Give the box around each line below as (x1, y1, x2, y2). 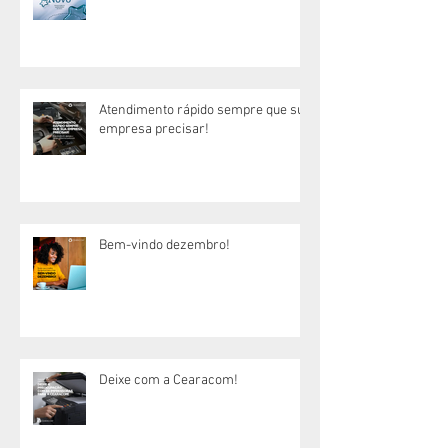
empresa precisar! (99, 120, 209, 138)
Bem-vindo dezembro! (99, 236, 230, 254)
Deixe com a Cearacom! (99, 371, 238, 389)
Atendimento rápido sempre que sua (99, 101, 311, 119)
